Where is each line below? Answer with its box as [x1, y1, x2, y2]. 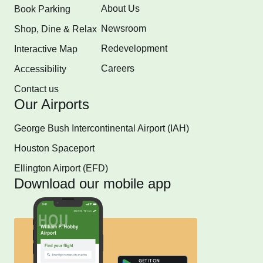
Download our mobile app [14, 176, 171, 192]
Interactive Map [14, 44, 77, 55]
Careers [101, 63, 134, 74]
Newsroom [101, 23, 146, 34]
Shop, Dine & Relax [14, 24, 97, 35]
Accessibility [14, 64, 66, 75]
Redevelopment [101, 43, 167, 54]
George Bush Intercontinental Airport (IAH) [14, 123, 189, 134]
